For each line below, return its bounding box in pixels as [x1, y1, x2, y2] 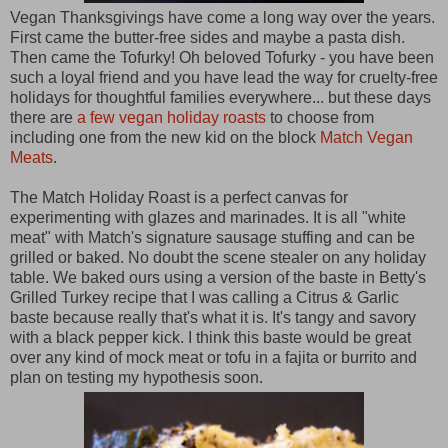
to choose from [266, 108, 374, 126]
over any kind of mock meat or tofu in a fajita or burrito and [10, 348, 417, 366]
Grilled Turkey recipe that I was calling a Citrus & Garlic [10, 288, 399, 306]
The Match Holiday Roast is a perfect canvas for [10, 188, 348, 206]
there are [10, 108, 77, 126]
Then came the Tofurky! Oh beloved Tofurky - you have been [10, 48, 434, 66]
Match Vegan [320, 128, 413, 146]
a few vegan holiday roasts [77, 108, 266, 126]
